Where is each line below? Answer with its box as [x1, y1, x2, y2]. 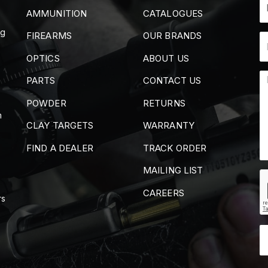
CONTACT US [143, 75, 201, 87]
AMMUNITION [26, 7, 87, 19]
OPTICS [26, 52, 60, 64]
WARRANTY [143, 120, 194, 132]
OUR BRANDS [143, 30, 202, 42]
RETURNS [143, 97, 185, 109]
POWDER [26, 97, 66, 109]
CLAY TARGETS [26, 120, 94, 132]
